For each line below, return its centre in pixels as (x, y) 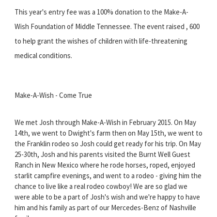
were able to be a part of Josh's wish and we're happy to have (107, 197)
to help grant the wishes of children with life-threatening (101, 41)
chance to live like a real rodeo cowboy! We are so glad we (101, 186)
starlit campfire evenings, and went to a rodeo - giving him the (108, 175)
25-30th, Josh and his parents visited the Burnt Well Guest (102, 154)
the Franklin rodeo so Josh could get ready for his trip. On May (108, 143)
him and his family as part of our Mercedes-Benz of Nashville (105, 207)
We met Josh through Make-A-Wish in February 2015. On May (105, 122)
